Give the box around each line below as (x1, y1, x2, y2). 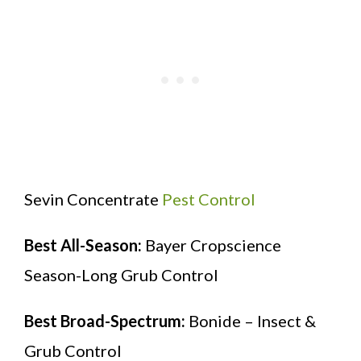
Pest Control (162, 189, 255, 209)
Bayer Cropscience (145, 234, 281, 255)
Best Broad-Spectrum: (24, 310, 189, 330)
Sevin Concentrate (24, 189, 162, 209)
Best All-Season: (24, 234, 145, 255)
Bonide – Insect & (189, 310, 316, 330)
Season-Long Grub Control (24, 264, 218, 284)
